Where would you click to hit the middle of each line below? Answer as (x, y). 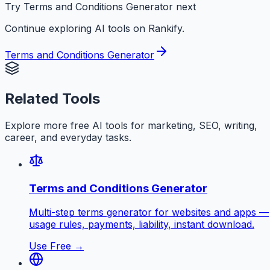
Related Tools (52, 99)
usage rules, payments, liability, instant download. (142, 224)
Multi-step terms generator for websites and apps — (149, 212)
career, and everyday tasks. (68, 137)
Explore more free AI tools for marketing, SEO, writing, (131, 125)
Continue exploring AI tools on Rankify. (95, 29)
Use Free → (56, 246)
